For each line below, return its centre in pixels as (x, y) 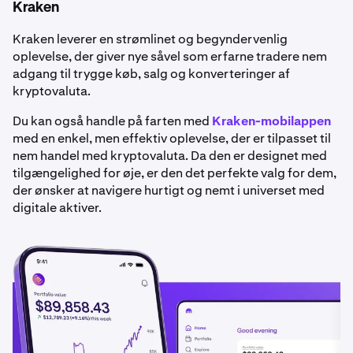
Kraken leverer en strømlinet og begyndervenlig (150, 39)
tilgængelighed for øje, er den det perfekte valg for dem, (175, 173)
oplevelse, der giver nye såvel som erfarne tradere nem (170, 57)
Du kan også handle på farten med (112, 121)
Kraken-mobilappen (271, 121)
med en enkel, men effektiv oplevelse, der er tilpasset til (172, 139)
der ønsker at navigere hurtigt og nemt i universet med (169, 191)
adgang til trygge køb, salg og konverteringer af (151, 74)
